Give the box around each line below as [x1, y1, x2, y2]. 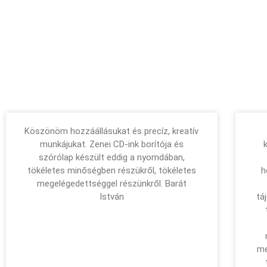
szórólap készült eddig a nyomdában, [38, 151, 185, 163]
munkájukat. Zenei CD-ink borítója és [39, 138, 184, 150]
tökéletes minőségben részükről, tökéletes [27, 164, 196, 176]
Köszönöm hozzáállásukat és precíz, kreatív [24, 125, 199, 136]
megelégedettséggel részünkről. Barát [36, 178, 187, 189]
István [99, 191, 124, 202]
